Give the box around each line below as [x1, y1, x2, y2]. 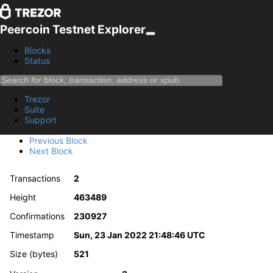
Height [10, 191, 37, 202]
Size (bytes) [10, 248, 58, 259]
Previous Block [29, 135, 88, 146]
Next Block [29, 145, 73, 156]
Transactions [10, 172, 61, 183]
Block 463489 [5, 62, 123, 83]
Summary [5, 122, 52, 135]
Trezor [24, 93, 50, 104]
